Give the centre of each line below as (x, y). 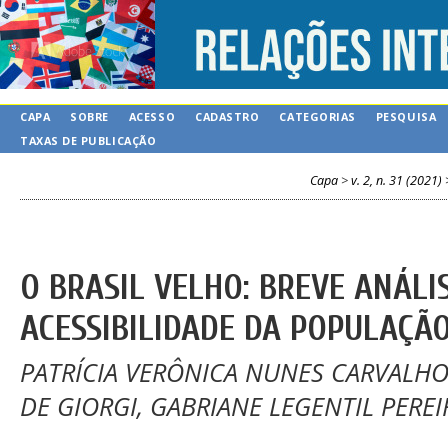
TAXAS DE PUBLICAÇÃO (88, 140)
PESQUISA (406, 116)
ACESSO (152, 116)
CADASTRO (227, 116)
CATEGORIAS (317, 116)
